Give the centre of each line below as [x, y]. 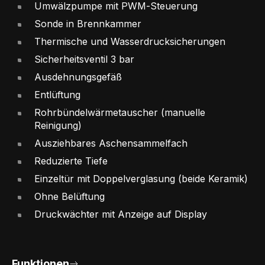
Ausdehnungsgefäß [78, 77]
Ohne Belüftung [70, 196]
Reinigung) [58, 125]
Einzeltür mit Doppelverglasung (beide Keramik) [141, 178]
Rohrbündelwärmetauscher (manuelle [120, 112]
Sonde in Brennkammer [88, 23]
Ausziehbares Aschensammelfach [111, 143]
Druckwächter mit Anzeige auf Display [121, 214]
